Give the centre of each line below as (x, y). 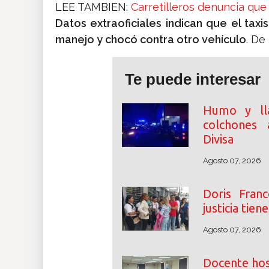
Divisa (218, 139)
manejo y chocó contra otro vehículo (151, 40)
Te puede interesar (193, 80)
